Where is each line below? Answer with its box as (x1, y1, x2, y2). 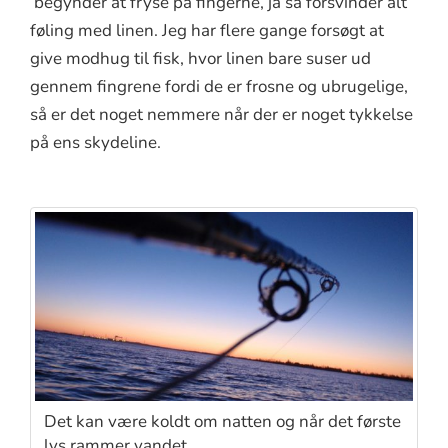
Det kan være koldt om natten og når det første (44, 410, 401, 434)
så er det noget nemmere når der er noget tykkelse (30, 103, 413, 127)
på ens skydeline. (30, 131, 161, 155)
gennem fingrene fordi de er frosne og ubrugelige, (30, 75, 408, 99)
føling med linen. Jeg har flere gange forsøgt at (30, 19, 384, 43)
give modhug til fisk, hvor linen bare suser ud (30, 47, 371, 71)
